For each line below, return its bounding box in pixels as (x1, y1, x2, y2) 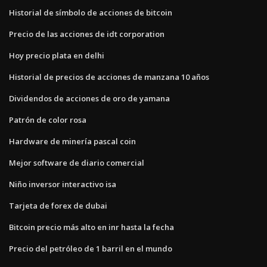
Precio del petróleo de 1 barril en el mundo (9, 243, 172, 254)
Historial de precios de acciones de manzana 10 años (9, 71, 209, 82)
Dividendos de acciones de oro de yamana (9, 92, 170, 104)
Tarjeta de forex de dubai (9, 200, 107, 211)
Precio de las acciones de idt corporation (9, 28, 164, 39)
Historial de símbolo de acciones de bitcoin (9, 7, 172, 18)
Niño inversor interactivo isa (9, 178, 116, 190)
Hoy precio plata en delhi (9, 49, 104, 61)
